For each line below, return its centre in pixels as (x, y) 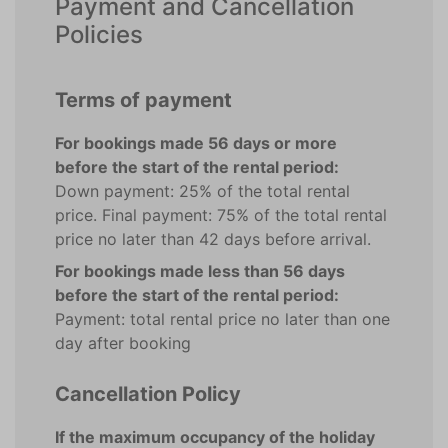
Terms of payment (143, 100)
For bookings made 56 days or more (196, 143)
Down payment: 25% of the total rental (202, 191)
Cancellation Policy (148, 394)
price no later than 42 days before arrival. (213, 239)
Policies (99, 34)
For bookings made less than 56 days (200, 271)
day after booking (123, 343)
